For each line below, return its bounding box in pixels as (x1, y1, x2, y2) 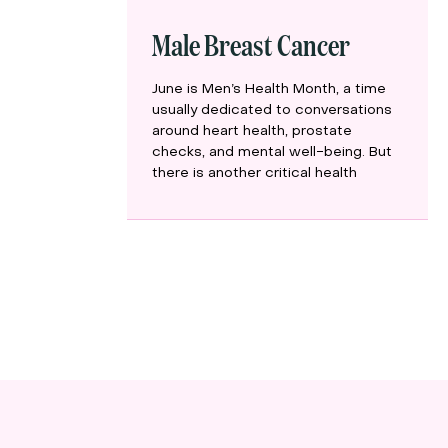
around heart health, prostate (151, 125, 352, 139)
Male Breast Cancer (151, 23, 350, 65)
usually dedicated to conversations (151, 104, 392, 118)
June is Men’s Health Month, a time (151, 83, 386, 97)
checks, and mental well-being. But (151, 146, 392, 160)
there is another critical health (151, 167, 357, 181)
